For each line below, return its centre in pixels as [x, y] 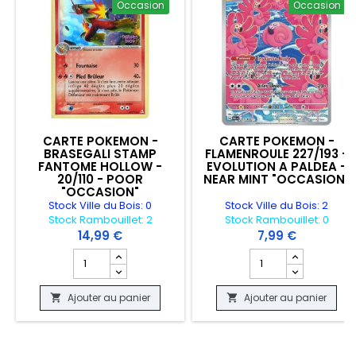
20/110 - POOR [100, 179]
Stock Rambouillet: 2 [100, 220]
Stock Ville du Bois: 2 [277, 205]
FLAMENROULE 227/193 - [277, 154]
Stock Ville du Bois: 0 [100, 205]
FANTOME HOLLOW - [100, 166]
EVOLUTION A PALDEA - [277, 166]
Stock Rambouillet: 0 [277, 220]
